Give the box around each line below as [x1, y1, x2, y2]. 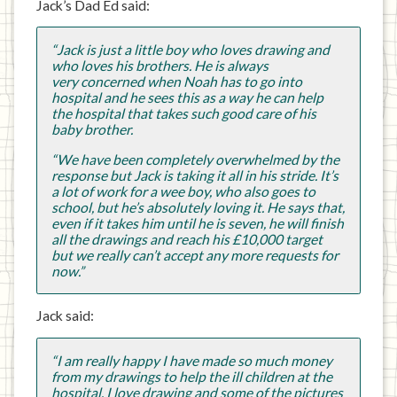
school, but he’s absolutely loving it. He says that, [51, 198, 345, 215]
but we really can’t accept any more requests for [51, 246, 339, 263]
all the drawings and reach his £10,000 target [51, 230, 323, 247]
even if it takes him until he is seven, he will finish [51, 214, 344, 231]
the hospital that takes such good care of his [51, 105, 316, 122]
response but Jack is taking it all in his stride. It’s [51, 167, 339, 183]
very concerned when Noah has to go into [51, 74, 302, 90]
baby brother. [51, 121, 133, 138]
